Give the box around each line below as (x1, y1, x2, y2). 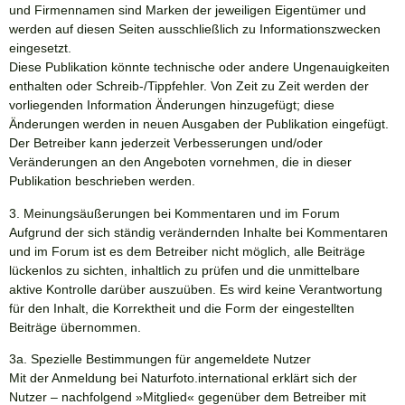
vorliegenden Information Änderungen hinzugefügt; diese (9, 98, 334, 113)
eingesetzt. (9, 41, 71, 56)
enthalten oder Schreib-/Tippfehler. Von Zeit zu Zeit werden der (9, 79, 369, 94)
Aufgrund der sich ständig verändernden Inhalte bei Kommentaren (9, 224, 388, 240)
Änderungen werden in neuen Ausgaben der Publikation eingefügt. (9, 117, 389, 132)
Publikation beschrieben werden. (9, 174, 195, 189)
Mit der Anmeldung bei (9, 371, 141, 386)
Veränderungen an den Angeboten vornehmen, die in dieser (9, 155, 352, 170)
